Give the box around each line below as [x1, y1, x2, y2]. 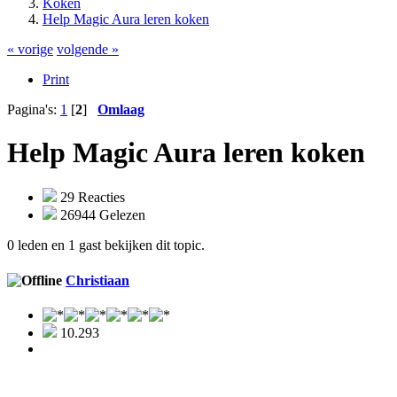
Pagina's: [7, 101, 60, 117]
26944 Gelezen [57, 207, 145, 223]
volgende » [57, 41, 119, 57]
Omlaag [97, 101, 144, 117]
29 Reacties [57, 190, 125, 206]
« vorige [7, 41, 53, 57]
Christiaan [66, 272, 129, 288]
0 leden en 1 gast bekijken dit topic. [7, 237, 205, 253]
